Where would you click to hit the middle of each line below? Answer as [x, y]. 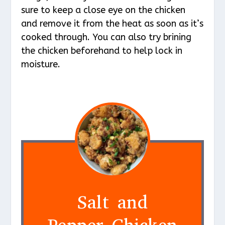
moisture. [41, 64]
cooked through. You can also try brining [106, 37]
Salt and [113, 202]
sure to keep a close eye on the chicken [103, 10]
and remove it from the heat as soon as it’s [113, 23]
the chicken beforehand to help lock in [102, 50]
